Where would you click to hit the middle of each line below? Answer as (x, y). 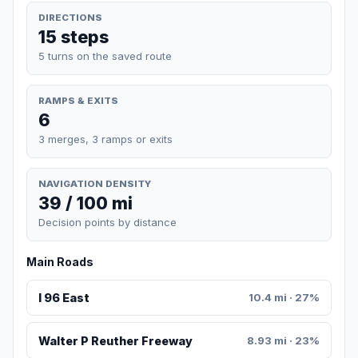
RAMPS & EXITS (78, 100)
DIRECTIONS (70, 17)
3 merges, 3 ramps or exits (105, 139)
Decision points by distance (107, 223)
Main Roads (60, 262)
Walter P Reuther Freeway (115, 340)
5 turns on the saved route (105, 56)
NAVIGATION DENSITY (95, 183)
